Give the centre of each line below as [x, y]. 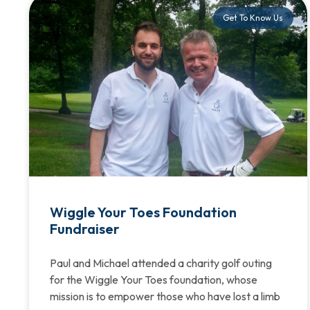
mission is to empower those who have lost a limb [165, 296]
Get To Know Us [253, 17]
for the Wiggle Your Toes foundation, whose [154, 279]
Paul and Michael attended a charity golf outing [161, 263]
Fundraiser [85, 228]
